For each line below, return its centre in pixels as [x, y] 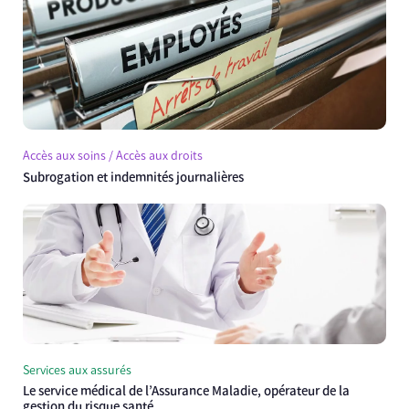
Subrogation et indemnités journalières [133, 177]
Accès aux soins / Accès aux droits [113, 156]
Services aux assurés [77, 370]
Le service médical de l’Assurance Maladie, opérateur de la [186, 390]
